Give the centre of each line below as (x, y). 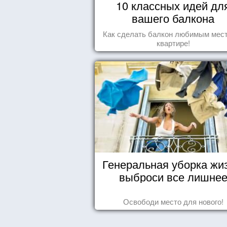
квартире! (173, 43)
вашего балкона (173, 18)
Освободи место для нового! (173, 201)
